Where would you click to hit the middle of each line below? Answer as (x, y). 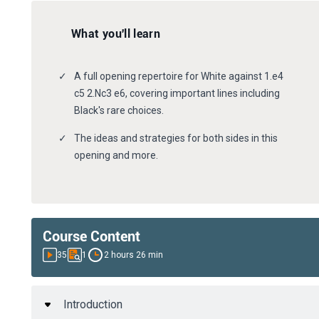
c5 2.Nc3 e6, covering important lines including (177, 94)
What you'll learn (116, 34)
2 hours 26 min (134, 255)
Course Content (91, 237)
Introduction (93, 305)
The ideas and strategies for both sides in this (176, 138)
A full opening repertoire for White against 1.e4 (179, 77)
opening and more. (116, 156)
